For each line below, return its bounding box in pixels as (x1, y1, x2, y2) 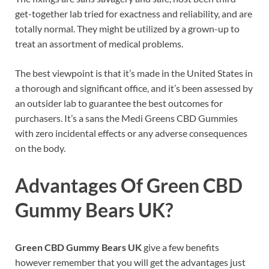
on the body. (15, 142, 65, 154)
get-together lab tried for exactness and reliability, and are (15, 8, 252, 20)
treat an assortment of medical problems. (15, 38, 183, 50)
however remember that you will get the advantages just (15, 256, 246, 268)
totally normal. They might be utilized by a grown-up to (15, 23, 240, 35)
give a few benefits (142, 241, 219, 253)
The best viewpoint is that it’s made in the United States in (15, 67, 253, 79)
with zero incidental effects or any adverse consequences (15, 127, 247, 139)
